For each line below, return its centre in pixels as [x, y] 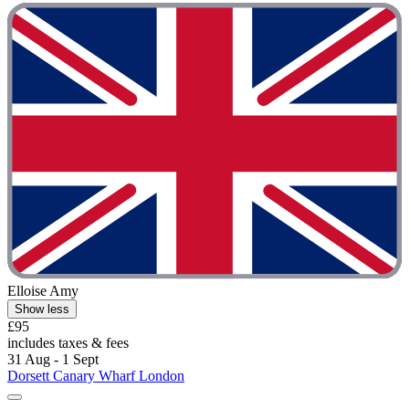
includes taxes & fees [68, 342]
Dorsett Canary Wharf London [96, 375]
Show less [42, 309]
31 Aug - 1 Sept [53, 359]
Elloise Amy [43, 290]
